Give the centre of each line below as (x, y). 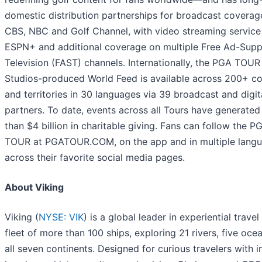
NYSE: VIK (61, 217)
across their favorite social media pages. (95, 158)
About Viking (34, 187)
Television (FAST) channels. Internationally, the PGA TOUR (132, 63)
